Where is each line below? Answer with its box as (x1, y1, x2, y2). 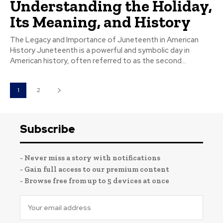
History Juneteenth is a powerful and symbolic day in (10, 45, 190, 55)
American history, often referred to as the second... (10, 55, 186, 66)
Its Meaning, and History (10, 12, 191, 31)
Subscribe (20, 121, 75, 136)
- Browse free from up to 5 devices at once (20, 176, 169, 185)
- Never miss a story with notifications (20, 153, 160, 162)
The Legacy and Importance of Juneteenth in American (10, 34, 199, 45)
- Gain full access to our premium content (20, 164, 169, 174)
